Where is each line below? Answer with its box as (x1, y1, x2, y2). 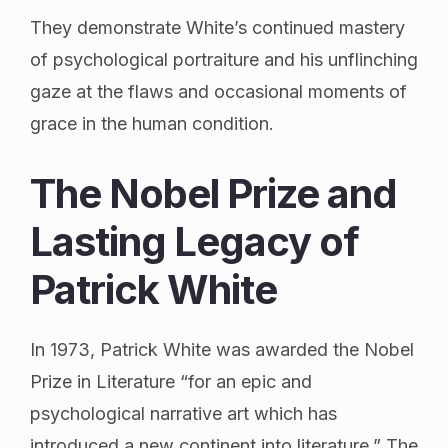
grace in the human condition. (30, 112, 274, 134)
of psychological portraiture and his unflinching (30, 48, 418, 70)
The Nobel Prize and (30, 168, 397, 218)
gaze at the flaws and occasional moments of (30, 80, 407, 102)
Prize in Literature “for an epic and (30, 370, 312, 392)
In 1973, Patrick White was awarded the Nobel (30, 338, 414, 360)
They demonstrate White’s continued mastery (30, 16, 405, 38)
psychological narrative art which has (30, 402, 337, 424)
